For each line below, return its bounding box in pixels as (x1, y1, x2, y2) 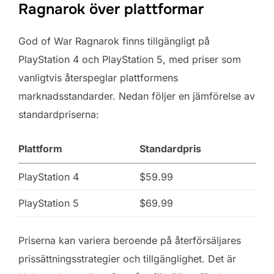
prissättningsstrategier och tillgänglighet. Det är (18, 252, 236, 265)
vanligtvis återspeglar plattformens (18, 71, 178, 84)
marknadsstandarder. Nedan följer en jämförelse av (18, 89, 255, 102)
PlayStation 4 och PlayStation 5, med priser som (18, 53, 241, 65)
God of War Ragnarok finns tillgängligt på (18, 34, 210, 47)
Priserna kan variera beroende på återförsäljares (18, 234, 241, 246)
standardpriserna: (18, 108, 99, 120)
